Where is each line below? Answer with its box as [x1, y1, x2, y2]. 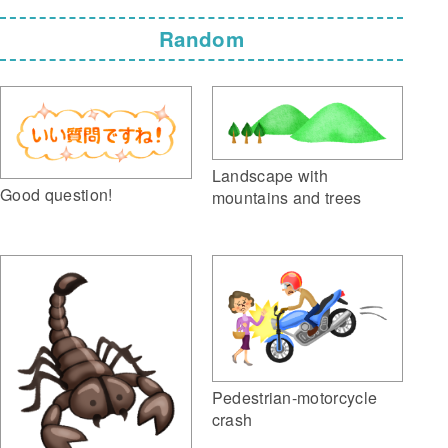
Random [159, 24, 245, 54]
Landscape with [211, 163, 329, 187]
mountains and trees [211, 185, 362, 209]
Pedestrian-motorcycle [211, 386, 378, 410]
